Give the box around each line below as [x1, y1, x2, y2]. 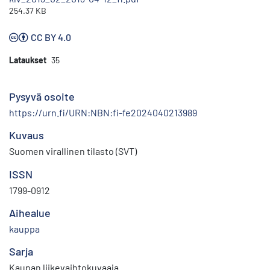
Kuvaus [9, 128, 44, 142]
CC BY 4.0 [31, 31, 71, 43]
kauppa [9, 223, 40, 235]
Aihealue [9, 206, 51, 220]
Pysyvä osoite [9, 90, 75, 104]
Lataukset [9, 55, 46, 66]
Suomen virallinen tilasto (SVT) [9, 145, 137, 157]
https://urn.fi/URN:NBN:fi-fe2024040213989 [9, 107, 197, 119]
